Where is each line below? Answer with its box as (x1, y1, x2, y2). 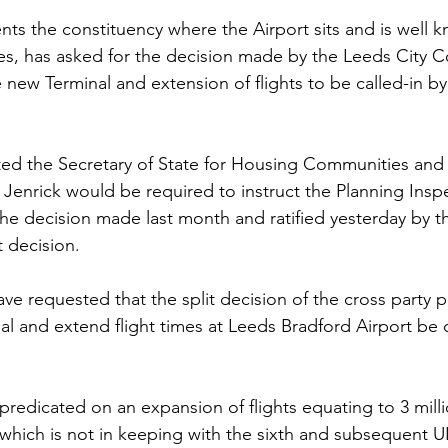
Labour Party (307, 22, 407, 45)
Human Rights (236, 102, 348, 125)
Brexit (221, 22, 267, 45)
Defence (26, 102, 93, 125)
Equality (133, 102, 196, 125)
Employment (80, 22, 181, 45)
